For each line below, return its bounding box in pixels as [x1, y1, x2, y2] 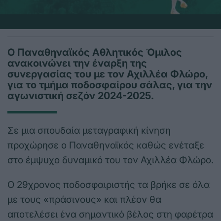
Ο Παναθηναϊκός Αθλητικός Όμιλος [7, 46, 182, 59]
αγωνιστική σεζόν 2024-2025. [7, 90, 154, 102]
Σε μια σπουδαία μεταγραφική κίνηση [7, 125, 171, 137]
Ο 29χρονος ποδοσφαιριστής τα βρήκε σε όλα [7, 179, 210, 191]
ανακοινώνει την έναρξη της [7, 57, 147, 70]
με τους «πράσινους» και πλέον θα [7, 194, 161, 206]
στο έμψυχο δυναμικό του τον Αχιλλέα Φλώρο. [7, 154, 214, 166]
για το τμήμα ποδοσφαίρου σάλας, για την [7, 79, 212, 91]
